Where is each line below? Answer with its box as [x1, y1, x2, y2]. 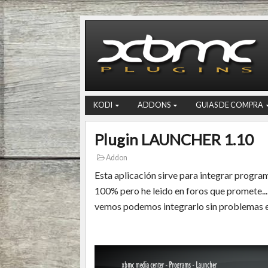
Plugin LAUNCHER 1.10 [95, 130, 254, 148]
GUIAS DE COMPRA [196, 100, 263, 109]
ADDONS [138, 100, 170, 109]
